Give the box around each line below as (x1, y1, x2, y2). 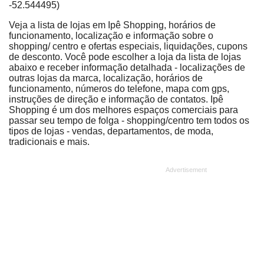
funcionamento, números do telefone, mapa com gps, (9, 83, 229, 94)
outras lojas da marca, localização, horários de (9, 72, 203, 83)
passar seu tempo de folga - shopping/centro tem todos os (9, 115, 249, 126)
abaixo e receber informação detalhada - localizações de (9, 62, 245, 72)
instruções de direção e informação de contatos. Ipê (9, 94, 223, 104)
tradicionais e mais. (9, 136, 90, 147)
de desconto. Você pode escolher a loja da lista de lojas (9, 51, 241, 62)
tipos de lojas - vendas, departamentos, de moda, (9, 126, 213, 136)
